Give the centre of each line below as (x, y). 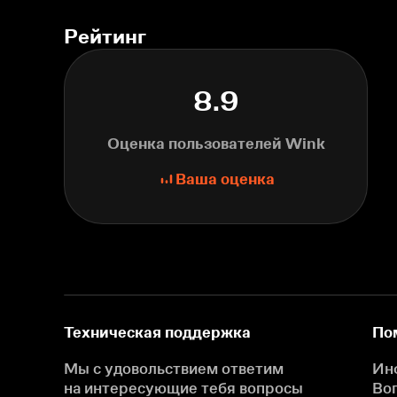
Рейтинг (105, 35)
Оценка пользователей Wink (216, 143)
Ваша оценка (225, 179)
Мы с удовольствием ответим (174, 369)
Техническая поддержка (157, 332)
